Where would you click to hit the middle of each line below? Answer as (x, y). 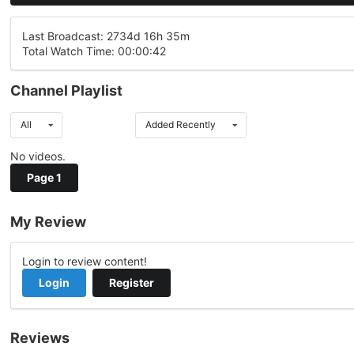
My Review (48, 221)
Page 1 (44, 178)
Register (131, 282)
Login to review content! (85, 261)
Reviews (40, 337)
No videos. (38, 156)
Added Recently (180, 125)
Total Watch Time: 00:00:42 (94, 51)
